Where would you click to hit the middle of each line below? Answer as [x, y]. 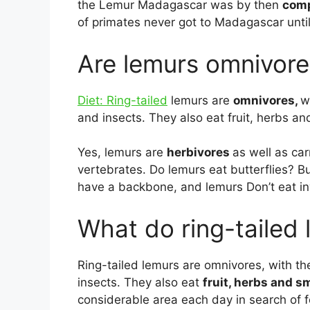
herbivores [200, 153]
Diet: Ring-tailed [122, 100]
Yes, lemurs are [122, 153]
